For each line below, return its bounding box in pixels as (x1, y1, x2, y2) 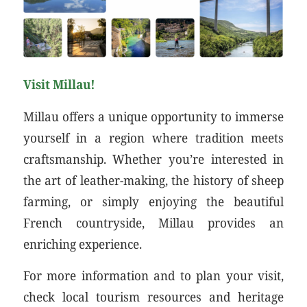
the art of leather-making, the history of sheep (23, 171, 284, 188)
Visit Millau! (23, 75, 95, 93)
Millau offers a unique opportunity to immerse (23, 107, 284, 125)
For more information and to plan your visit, (23, 267, 284, 284)
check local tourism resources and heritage (23, 288, 284, 306)
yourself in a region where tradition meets (23, 128, 284, 146)
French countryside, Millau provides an (23, 213, 284, 231)
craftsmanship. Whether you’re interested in (23, 149, 284, 167)
